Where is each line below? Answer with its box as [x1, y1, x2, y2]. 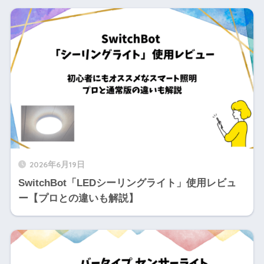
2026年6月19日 [29, 159, 85, 169]
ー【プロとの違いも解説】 [18, 192, 138, 204]
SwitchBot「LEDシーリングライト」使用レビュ [18, 177, 236, 189]
